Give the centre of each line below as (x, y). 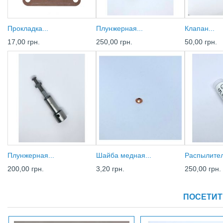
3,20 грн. (110, 168)
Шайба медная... (124, 155)
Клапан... (200, 29)
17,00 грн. (24, 42)
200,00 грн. (26, 168)
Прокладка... (28, 29)
